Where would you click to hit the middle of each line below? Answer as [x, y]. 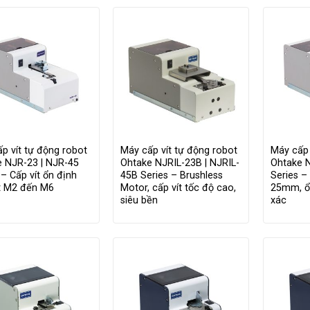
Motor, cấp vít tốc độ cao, [179, 188]
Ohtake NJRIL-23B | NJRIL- [180, 163]
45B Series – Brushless [172, 175]
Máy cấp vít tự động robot [179, 150]
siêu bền [139, 200]
